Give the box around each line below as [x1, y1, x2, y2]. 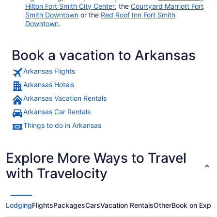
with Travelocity [6, 165, 108, 182]
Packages [53, 201, 85, 209]
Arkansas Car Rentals [23, 107, 91, 116]
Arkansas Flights [23, 66, 75, 75]
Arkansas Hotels [23, 80, 74, 89]
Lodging [6, 201, 32, 209]
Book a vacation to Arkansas [12, 46, 196, 63]
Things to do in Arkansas [23, 121, 101, 129]
